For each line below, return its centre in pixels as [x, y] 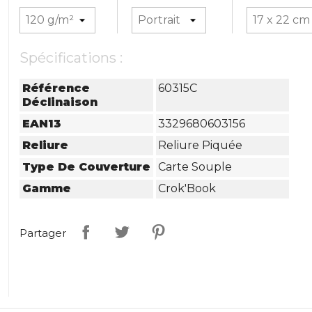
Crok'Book [187, 189]
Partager [43, 233]
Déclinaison [60, 102]
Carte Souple [195, 167]
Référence [56, 88]
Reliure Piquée [201, 145]
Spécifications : [71, 58]
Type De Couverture [87, 167]
